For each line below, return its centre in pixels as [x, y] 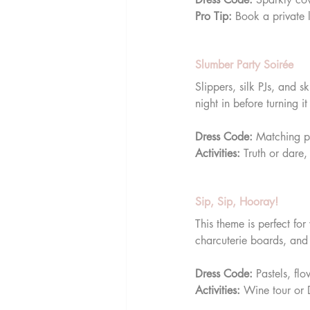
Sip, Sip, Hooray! [237, 201]
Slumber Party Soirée [244, 64]
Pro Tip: [213, 16]
